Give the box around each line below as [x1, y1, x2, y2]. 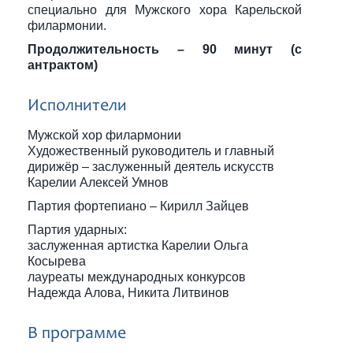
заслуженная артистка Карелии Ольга [28, 239, 248, 252]
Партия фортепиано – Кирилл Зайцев [28, 199, 249, 213]
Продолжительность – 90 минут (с [28, 43, 302, 56]
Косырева [28, 255, 89, 268]
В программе [28, 325, 126, 343]
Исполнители [28, 98, 127, 115]
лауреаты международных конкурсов [28, 270, 246, 284]
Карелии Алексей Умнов [28, 176, 169, 189]
